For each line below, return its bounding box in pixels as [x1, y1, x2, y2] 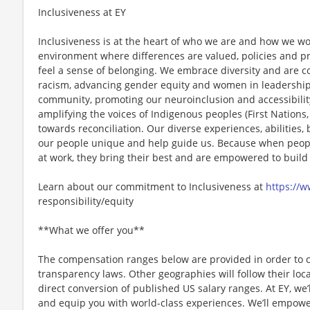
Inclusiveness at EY [38, 5, 126, 19]
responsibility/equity [38, 194, 134, 208]
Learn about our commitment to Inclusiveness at [38, 179, 266, 193]
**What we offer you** [38, 223, 145, 237]
